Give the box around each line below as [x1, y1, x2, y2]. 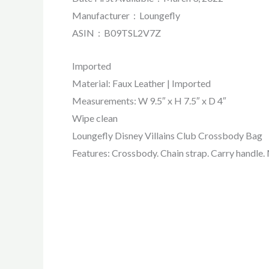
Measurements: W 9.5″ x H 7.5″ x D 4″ [72, 94, 226, 106]
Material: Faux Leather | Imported [72, 77, 211, 89]
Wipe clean [72, 112, 118, 124]
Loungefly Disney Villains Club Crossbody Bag [72, 129, 262, 141]
